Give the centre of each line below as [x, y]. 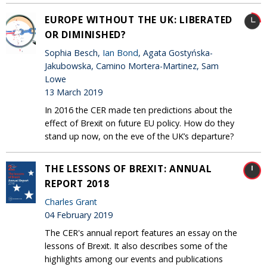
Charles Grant [71, 202]
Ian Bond [120, 53]
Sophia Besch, [74, 53]
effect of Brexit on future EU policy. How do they [139, 123]
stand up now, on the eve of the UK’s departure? [139, 136]
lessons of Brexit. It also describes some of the [136, 246]
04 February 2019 [79, 215]
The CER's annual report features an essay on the [141, 232]
